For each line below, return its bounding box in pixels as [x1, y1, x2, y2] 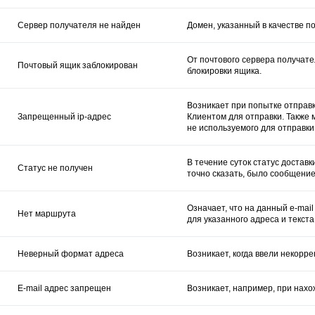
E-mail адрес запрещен [18, 283, 111, 293]
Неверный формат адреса [18, 248, 124, 259]
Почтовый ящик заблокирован [18, 60, 138, 70]
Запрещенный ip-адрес [18, 111, 111, 122]
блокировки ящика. [187, 65, 262, 76]
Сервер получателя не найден [18, 20, 141, 30]
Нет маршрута [18, 208, 76, 219]
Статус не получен [18, 162, 93, 173]
